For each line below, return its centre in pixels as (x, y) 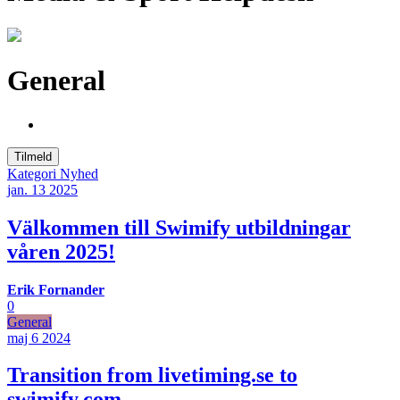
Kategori (33, 173)
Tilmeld (33, 156)
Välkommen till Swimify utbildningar (179, 227)
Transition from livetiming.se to (152, 375)
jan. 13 (26, 189)
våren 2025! (61, 251)
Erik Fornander (56, 289)
